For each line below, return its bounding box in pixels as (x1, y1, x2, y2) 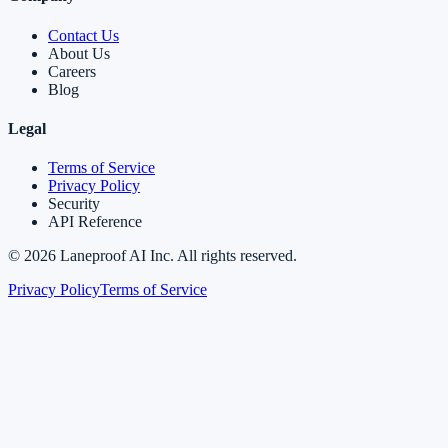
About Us (48, 44, 110, 62)
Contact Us (48, 26, 119, 44)
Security (48, 195, 100, 213)
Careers (48, 62, 96, 80)
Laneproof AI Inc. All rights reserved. (56, 247, 297, 265)
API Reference (48, 213, 142, 231)
